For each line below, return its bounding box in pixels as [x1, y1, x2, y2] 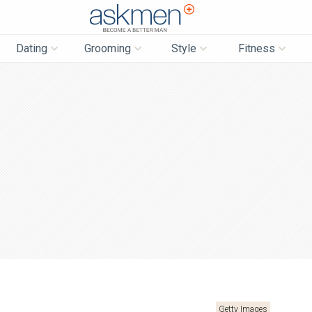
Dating [15, 42, 47, 55]
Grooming [84, 42, 131, 55]
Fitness [238, 42, 276, 55]
